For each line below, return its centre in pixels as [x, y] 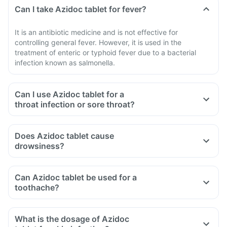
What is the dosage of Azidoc [72, 219]
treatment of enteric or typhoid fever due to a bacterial [105, 52]
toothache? [37, 187]
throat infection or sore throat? [75, 104]
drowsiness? [40, 146]
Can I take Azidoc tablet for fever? [81, 9]
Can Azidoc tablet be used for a [76, 177]
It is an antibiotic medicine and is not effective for [96, 32]
